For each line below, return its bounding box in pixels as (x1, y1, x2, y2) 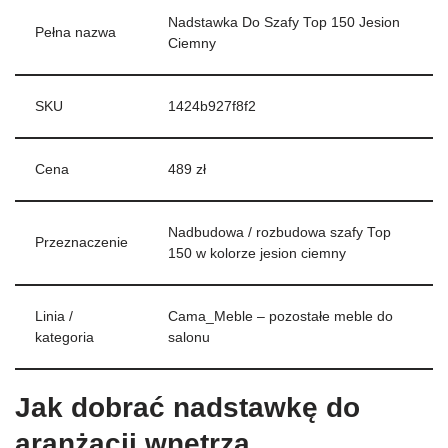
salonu (168, 330, 210, 346)
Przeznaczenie (35, 235, 128, 251)
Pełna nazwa (35, 25, 116, 41)
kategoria (35, 330, 94, 346)
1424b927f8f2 (168, 99, 256, 115)
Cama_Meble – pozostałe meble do (168, 309, 393, 325)
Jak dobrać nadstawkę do (15, 392, 360, 424)
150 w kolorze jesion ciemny (168, 246, 346, 262)
